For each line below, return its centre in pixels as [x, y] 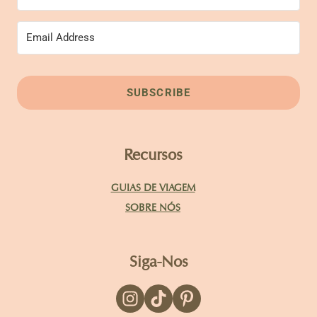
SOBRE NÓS [153, 208]
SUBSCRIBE [158, 93]
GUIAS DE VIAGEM [153, 188]
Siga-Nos [158, 261]
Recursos [153, 155]
